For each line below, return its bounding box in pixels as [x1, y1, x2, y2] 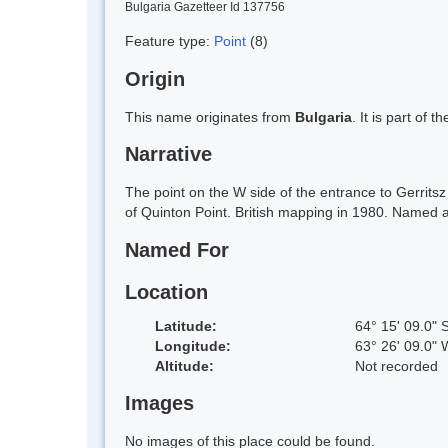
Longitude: [155, 337, 231, 354]
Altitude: [155, 357, 214, 374]
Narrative [125, 143, 212, 166]
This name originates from [125, 108, 295, 125]
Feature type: [125, 32, 214, 49]
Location [125, 280, 208, 303]
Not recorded [355, 357, 438, 374]
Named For [125, 239, 229, 262]
